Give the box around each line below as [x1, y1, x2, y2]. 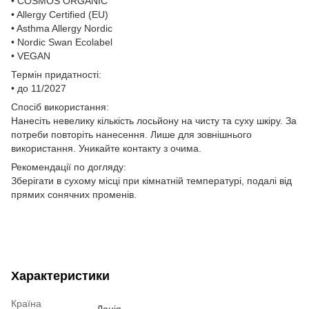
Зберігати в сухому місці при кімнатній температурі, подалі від [11, 175, 292, 186]
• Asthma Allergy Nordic [11, 22, 112, 34]
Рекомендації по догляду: [11, 161, 126, 172]
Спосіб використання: [11, 101, 109, 112]
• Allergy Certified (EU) [11, 8, 108, 20]
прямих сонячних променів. [11, 188, 137, 200]
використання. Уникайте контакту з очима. [11, 142, 201, 154]
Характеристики [11, 268, 110, 283]
